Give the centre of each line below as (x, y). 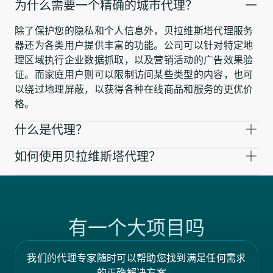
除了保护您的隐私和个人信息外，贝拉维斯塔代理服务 (134, 30)
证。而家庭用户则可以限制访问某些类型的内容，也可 (134, 74)
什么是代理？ (51, 129)
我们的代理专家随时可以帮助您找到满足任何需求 (136, 258)
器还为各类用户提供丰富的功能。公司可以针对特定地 (134, 45)
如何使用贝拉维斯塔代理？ (88, 156)
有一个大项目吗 (136, 227)
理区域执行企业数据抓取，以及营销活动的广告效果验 (134, 59)
